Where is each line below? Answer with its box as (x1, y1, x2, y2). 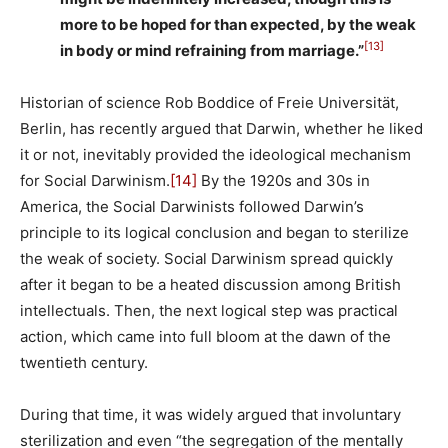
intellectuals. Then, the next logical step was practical (20, 300, 398, 320)
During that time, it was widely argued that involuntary (20, 404, 401, 424)
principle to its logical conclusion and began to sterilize (20, 222, 409, 242)
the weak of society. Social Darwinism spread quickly (20, 248, 393, 268)
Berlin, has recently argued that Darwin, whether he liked (20, 118, 423, 138)
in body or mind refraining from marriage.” (60, 40, 364, 60)
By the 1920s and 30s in (197, 170, 370, 190)
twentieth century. (20, 352, 148, 372)
